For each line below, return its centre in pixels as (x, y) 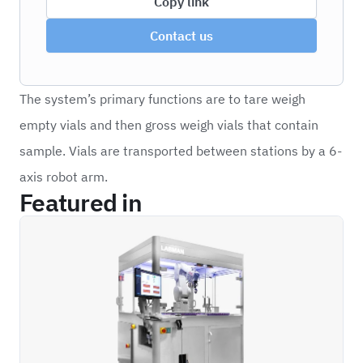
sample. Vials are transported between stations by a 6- (181, 151)
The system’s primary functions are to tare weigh (162, 99)
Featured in (81, 202)
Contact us (181, 36)
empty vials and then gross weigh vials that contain (169, 125)
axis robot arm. (64, 177)
